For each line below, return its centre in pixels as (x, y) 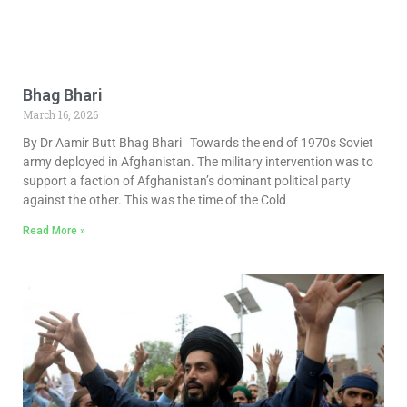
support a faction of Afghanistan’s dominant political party (187, 181)
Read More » (54, 231)
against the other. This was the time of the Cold (154, 200)
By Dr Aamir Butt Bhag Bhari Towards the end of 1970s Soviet (198, 143)
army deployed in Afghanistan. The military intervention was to (198, 162)
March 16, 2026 (60, 115)
